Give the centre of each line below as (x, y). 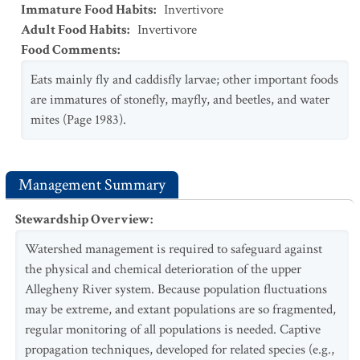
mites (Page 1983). (78, 120)
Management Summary (92, 185)
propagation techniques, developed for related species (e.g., (180, 350)
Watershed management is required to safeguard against (174, 249)
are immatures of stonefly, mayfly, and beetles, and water (180, 100)
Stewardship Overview (83, 219)
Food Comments (69, 50)
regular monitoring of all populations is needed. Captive (173, 329)
